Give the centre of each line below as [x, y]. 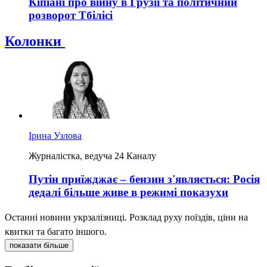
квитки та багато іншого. [56, 231]
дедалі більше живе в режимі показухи [128, 193]
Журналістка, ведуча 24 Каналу [92, 156]
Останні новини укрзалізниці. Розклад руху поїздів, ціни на [126, 217]
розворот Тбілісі [71, 15]
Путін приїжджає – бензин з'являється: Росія [144, 179]
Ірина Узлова [55, 136]
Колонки [35, 41]
